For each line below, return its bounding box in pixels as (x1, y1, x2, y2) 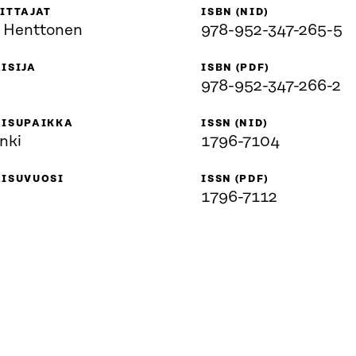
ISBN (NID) (201, 6, 269, 17)
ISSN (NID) (201, 118, 269, 129)
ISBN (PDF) (201, 62, 270, 73)
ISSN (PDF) (201, 173, 269, 184)
